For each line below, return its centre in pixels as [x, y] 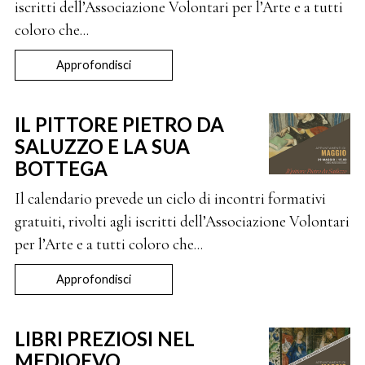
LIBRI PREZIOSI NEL [104, 339]
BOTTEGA [61, 168]
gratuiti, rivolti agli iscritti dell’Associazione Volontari [182, 222]
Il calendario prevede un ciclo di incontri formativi [170, 199]
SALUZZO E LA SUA [102, 146]
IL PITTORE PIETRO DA [119, 124]
